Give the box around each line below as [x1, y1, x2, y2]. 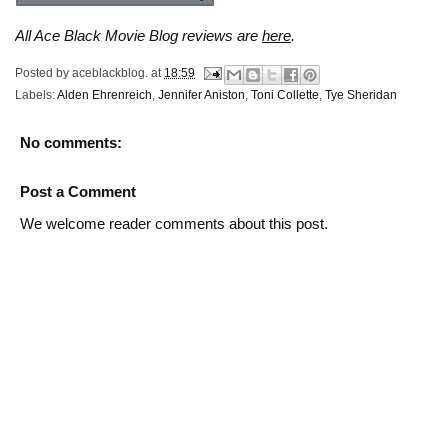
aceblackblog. [72, 65, 148, 80]
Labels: [15, 87, 57, 102]
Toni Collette [251, 87, 319, 102]
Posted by [15, 65, 72, 80]
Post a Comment [20, 182, 136, 200]
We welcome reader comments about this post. [20, 214, 328, 232]
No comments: [20, 133, 122, 151]
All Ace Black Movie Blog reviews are [15, 26, 262, 44]
